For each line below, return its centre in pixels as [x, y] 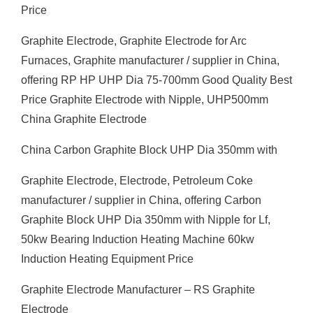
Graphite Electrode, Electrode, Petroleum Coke [137, 181]
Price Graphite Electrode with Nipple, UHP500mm [145, 100]
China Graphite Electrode [84, 119]
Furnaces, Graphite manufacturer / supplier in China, [150, 60]
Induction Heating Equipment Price [107, 259]
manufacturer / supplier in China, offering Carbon [141, 200]
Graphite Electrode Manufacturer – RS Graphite [138, 290]
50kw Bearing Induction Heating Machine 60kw [138, 239]
